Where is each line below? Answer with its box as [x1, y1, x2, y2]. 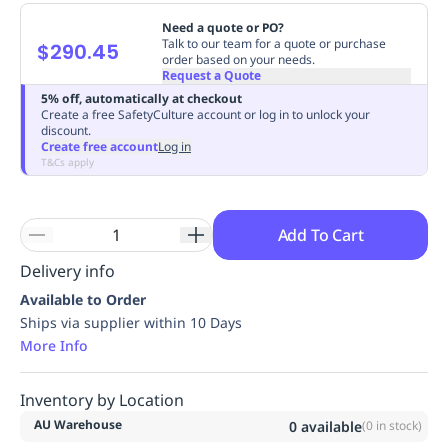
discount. [41, 121, 91, 139]
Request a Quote [161, 66, 261, 84]
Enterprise [114, 33, 193, 55]
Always [268, 33, 320, 55]
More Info [20, 335, 88, 355]
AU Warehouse [34, 415, 122, 433]
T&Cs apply [41, 154, 94, 169]
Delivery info [20, 259, 115, 282]
